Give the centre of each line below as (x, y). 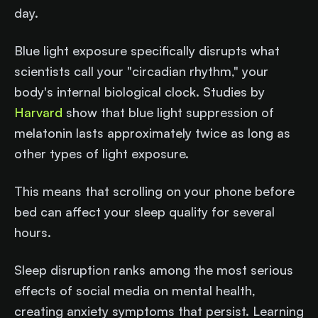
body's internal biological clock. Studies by (139, 92)
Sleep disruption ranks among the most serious (154, 270)
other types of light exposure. (103, 154)
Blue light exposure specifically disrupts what (147, 51)
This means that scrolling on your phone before (154, 191)
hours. (33, 232)
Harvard (38, 113)
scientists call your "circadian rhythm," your (141, 71)
